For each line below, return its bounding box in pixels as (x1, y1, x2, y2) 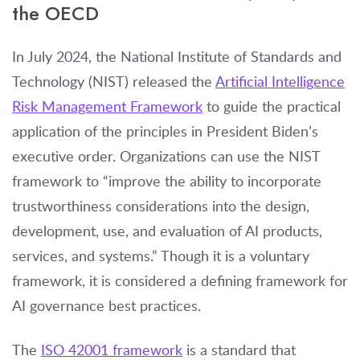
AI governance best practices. (12, 295, 205, 315)
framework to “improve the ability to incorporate (12, 170, 321, 190)
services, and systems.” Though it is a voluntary (12, 245, 309, 265)
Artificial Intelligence (215, 71, 345, 91)
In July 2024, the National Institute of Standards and (12, 46, 342, 66)
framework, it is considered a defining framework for (12, 270, 348, 290)
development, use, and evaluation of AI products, (12, 220, 322, 240)
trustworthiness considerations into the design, (12, 195, 309, 215)
